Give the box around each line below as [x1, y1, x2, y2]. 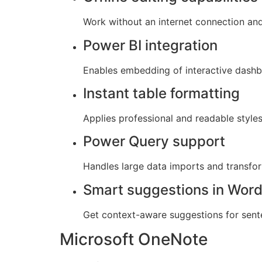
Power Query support [83, 133, 225, 150]
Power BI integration [83, 36, 218, 54]
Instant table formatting [83, 85, 240, 102]
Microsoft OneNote [60, 229, 208, 250]
